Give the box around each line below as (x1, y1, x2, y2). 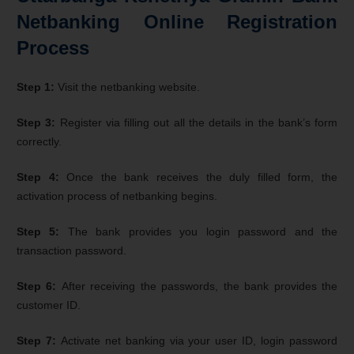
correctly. (17, 134, 62, 148)
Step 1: (17, 80, 58, 93)
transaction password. (17, 243, 126, 257)
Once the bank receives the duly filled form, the (66, 170, 338, 183)
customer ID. (17, 298, 81, 311)
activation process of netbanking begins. (17, 189, 217, 202)
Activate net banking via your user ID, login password (60, 333, 338, 347)
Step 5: (17, 224, 68, 238)
